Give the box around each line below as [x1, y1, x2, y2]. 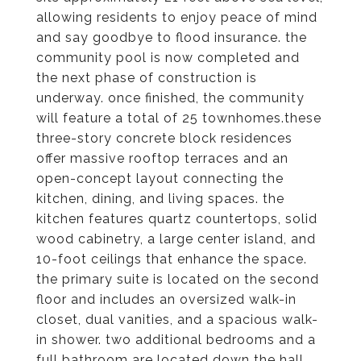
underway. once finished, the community [36, 90, 305, 106]
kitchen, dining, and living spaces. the [36, 191, 284, 206]
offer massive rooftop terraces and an [36, 151, 288, 166]
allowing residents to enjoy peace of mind [36, 10, 317, 25]
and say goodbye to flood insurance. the [36, 30, 307, 45]
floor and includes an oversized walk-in [36, 292, 297, 307]
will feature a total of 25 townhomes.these [36, 110, 322, 126]
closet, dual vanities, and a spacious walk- [36, 312, 318, 327]
